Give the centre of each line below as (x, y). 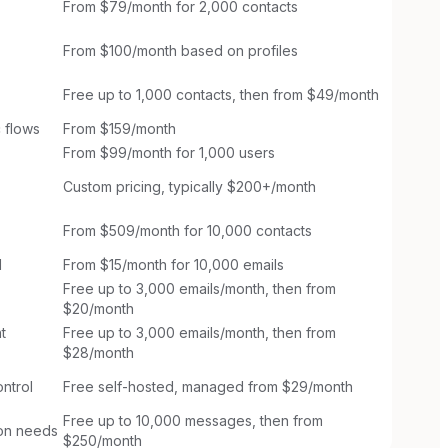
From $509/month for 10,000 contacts (187, 230)
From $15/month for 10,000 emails (173, 264)
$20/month (98, 308)
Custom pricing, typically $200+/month (189, 186)
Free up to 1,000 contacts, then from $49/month (221, 94)
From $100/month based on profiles (180, 50)
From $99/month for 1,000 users (169, 152)
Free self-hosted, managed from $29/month (208, 386)
